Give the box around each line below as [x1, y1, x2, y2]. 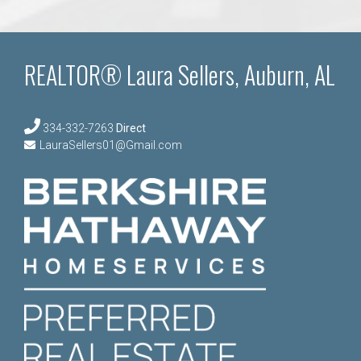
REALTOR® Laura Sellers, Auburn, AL [24, 56, 335, 93]
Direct [116, 121, 146, 135]
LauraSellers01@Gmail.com [39, 138, 182, 151]
